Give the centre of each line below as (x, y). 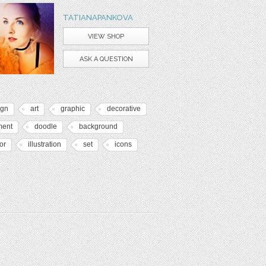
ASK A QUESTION (106, 59)
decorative (124, 109)
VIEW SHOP (106, 37)
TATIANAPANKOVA (98, 18)
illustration (45, 144)
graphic (73, 109)
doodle (46, 126)
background (98, 126)
